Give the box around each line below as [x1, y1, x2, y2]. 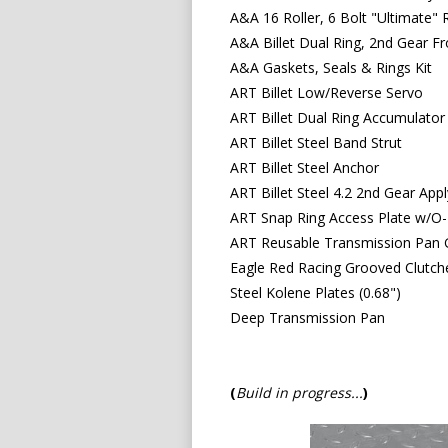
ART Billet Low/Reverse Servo [230, 82, 428, 102]
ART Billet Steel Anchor [230, 157, 380, 177]
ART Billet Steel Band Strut [230, 132, 403, 152]
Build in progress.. [236, 382, 360, 402]
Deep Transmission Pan [230, 307, 386, 327]
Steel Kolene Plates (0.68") [230, 282, 402, 302]
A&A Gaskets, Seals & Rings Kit [230, 57, 433, 77]
